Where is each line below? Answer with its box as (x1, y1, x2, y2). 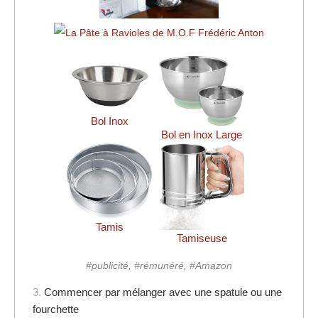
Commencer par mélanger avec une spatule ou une (44, 285, 282, 298)
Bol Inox (90, 115, 128, 128)
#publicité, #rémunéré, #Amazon (86, 259, 232, 271)
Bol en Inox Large (161, 128, 242, 141)
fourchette (33, 302, 79, 315)
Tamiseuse (176, 231, 227, 244)
